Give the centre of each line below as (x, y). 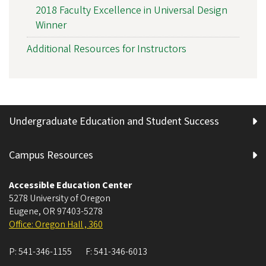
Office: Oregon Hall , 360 (56, 224)
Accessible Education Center (70, 185)
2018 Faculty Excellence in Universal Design (132, 10)
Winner (51, 25)
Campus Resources (51, 155)
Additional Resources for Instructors (107, 49)
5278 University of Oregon (60, 198)
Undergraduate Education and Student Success (114, 121)
